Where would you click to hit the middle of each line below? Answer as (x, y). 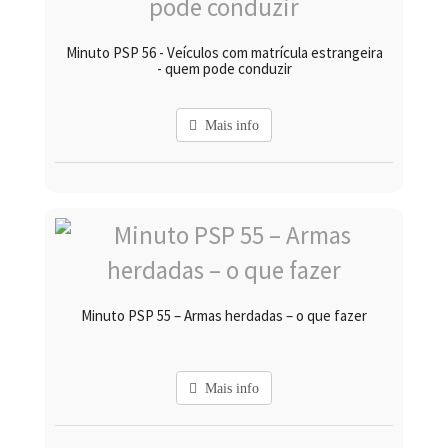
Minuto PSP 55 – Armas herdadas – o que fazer (224, 315)
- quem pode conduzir (224, 68)
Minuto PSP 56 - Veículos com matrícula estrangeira (224, 52)
